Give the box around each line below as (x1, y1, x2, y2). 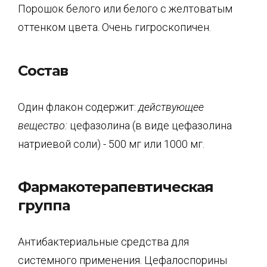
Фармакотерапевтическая (18, 178, 213, 195)
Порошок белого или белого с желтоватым (18, 2, 232, 15)
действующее (138, 100, 204, 113)
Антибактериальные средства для (18, 235, 189, 248)
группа (18, 197, 70, 214)
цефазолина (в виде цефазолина (67, 119, 232, 132)
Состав (18, 61, 68, 79)
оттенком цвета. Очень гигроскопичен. (18, 21, 211, 33)
